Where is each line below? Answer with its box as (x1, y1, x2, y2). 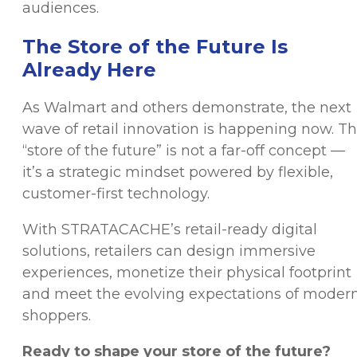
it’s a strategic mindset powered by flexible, (22, 163, 333, 181)
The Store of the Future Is (22, 34, 288, 58)
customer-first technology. (22, 184, 210, 202)
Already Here (22, 57, 156, 81)
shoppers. (22, 306, 91, 324)
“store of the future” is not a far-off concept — (22, 141, 345, 159)
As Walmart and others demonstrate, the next (22, 98, 351, 116)
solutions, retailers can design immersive (22, 241, 316, 260)
